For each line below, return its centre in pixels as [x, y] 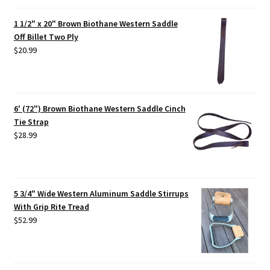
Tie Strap [31, 121]
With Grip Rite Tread [51, 206]
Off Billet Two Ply [46, 36]
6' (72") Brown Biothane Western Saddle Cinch [99, 108]
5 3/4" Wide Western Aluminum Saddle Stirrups [101, 193]
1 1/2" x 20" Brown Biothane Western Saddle [96, 23]
